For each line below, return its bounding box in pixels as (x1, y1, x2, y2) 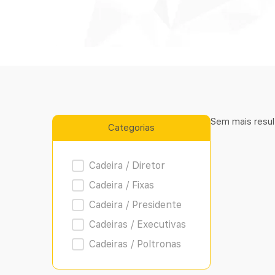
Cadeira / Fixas (89, 179, 155, 191)
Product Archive (72, 160, 165, 174)
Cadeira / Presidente (89, 199, 182, 211)
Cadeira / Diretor (89, 160, 166, 171)
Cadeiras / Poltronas (89, 238, 182, 250)
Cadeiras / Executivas (89, 219, 187, 230)
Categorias (108, 122, 155, 133)
